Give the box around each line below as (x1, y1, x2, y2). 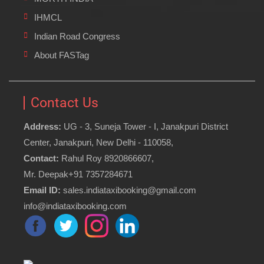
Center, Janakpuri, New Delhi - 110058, (24, 137, 173, 147)
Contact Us (31, 94, 98, 111)
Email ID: (24, 184, 61, 195)
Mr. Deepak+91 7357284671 (24, 169, 133, 179)
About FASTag (34, 49, 89, 60)
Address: (24, 121, 61, 131)
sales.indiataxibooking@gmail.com (61, 184, 196, 195)
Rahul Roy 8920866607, (59, 153, 154, 163)
